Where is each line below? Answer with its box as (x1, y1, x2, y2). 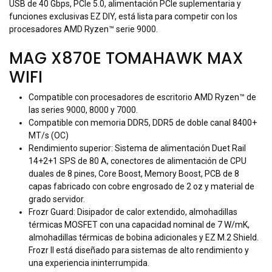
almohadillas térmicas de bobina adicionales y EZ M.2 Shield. (29, 233, 259, 243)
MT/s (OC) (29, 131, 69, 141)
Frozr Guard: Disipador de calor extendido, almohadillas (29, 207, 237, 217)
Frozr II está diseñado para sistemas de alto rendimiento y (29, 245, 249, 256)
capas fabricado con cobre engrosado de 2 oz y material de (29, 182, 254, 192)
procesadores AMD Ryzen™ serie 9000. (9, 24, 158, 35)
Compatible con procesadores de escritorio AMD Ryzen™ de (29, 92, 256, 103)
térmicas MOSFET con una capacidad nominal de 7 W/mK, (29, 220, 250, 230)
